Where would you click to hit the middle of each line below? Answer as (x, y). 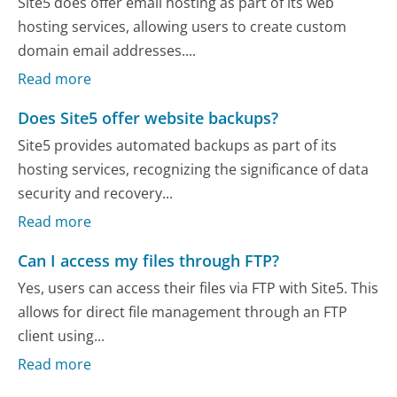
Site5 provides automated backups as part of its (178, 146)
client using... (62, 336)
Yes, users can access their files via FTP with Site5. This (198, 288)
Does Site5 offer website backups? (148, 117)
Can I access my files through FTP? (149, 260)
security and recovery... (96, 194)
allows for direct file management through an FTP (183, 312)
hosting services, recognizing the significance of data (194, 170)
